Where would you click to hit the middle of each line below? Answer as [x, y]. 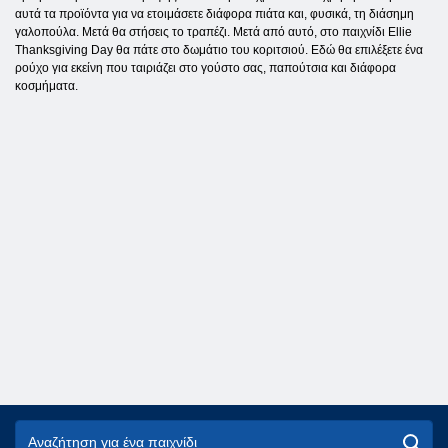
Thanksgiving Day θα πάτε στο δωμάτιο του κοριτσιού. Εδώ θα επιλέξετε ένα [219, 50]
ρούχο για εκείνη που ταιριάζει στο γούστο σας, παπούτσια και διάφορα [205, 68]
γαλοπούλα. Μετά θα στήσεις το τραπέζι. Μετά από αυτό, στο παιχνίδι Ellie [213, 32]
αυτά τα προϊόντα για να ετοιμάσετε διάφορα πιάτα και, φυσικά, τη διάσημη [214, 14]
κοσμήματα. [46, 86]
